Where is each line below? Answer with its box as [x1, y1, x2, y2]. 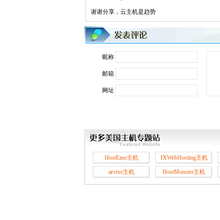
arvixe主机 [109, 168, 135, 175]
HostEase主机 [105, 154, 138, 161]
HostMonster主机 [163, 168, 205, 175]
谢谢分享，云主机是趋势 [91, 8, 156, 15]
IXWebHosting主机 [160, 154, 208, 161]
